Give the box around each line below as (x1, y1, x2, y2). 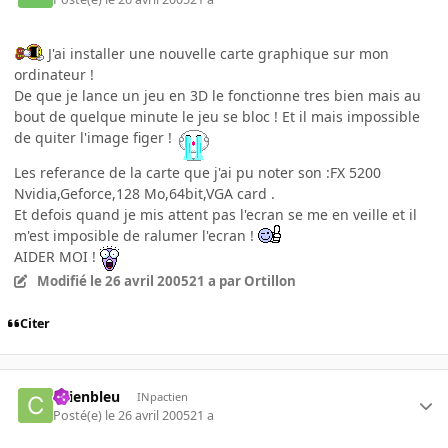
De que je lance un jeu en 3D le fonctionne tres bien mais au (14, 85, 421, 105)
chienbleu (53, 387, 121, 407)
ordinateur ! (14, 64, 94, 84)
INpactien (136, 389, 188, 405)
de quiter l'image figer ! (14, 127, 176, 147)
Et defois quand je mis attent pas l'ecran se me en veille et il (14, 204, 417, 224)
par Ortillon (215, 271, 296, 290)
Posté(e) (53, 406, 106, 424)
